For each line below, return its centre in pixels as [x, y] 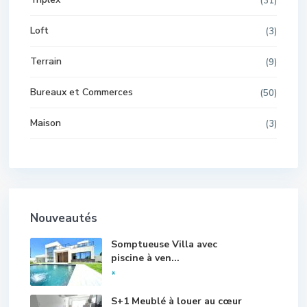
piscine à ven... [145, 258]
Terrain [46, 61]
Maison [46, 123]
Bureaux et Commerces [82, 92]
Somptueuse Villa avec [164, 244]
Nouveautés [64, 218]
